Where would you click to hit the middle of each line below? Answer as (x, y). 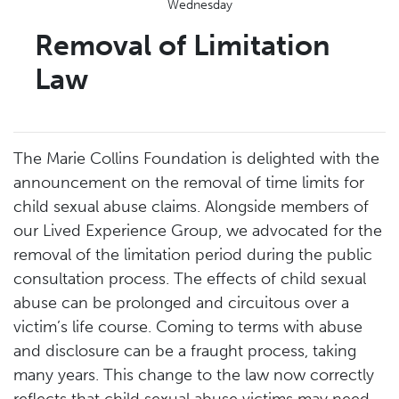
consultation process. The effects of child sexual (190, 278)
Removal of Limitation (183, 45)
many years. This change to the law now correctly (194, 375)
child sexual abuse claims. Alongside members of (191, 206)
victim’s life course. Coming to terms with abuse (188, 326)
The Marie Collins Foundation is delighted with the (196, 158)
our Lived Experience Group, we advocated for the (198, 230)
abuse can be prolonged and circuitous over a (181, 302)
